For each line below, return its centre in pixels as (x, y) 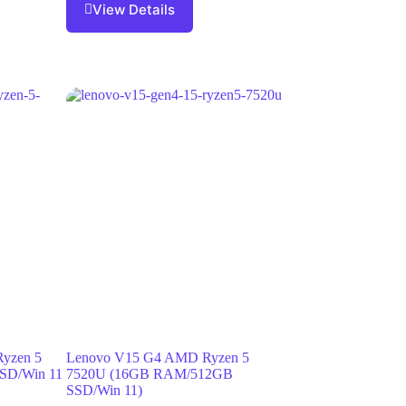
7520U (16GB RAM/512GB (150, 374)
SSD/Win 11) (105, 391)
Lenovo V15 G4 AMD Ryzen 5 (158, 358)
